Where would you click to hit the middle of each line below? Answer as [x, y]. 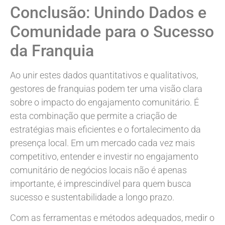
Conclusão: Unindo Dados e [108, 12]
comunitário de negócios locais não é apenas [98, 170]
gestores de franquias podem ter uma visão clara [106, 88]
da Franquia [52, 50]
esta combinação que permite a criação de [93, 116]
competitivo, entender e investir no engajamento [104, 156]
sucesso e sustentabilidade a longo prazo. [92, 197]
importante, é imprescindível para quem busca [101, 183]
